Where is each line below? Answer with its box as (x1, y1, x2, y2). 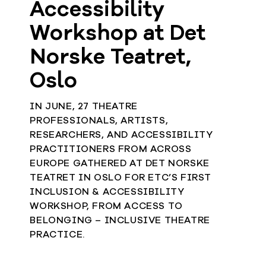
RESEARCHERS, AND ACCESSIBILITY (30, 131, 213, 141)
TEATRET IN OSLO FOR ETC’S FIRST (30, 173, 212, 183)
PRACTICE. (30, 230, 85, 240)
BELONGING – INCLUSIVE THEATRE (30, 216, 210, 226)
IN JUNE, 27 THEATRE (30, 102, 138, 112)
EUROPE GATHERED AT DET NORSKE (30, 159, 210, 169)
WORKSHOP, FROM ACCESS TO (30, 202, 183, 212)
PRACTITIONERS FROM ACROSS (30, 145, 192, 155)
